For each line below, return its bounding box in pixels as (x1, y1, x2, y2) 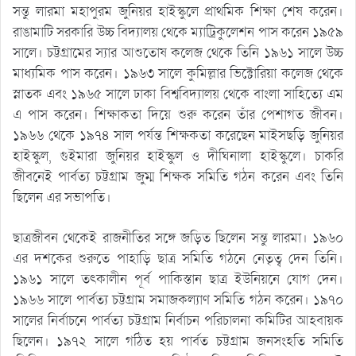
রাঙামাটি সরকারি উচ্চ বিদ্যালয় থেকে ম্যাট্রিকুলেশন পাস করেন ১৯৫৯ (13, 23, 343, 42)
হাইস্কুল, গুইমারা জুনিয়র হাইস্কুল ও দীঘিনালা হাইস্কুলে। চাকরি (13, 147, 343, 166)
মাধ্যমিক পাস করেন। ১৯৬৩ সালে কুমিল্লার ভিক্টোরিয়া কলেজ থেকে (13, 64, 343, 83)
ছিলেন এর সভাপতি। (13, 188, 111, 207)
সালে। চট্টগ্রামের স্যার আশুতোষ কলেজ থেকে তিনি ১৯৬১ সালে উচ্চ (13, 44, 343, 63)
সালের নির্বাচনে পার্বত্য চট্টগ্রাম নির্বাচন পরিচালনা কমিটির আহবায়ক (13, 311, 343, 331)
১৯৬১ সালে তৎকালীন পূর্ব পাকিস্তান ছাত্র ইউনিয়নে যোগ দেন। (13, 270, 343, 289)
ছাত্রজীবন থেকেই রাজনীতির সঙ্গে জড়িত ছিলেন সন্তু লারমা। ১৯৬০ (13, 229, 343, 248)
